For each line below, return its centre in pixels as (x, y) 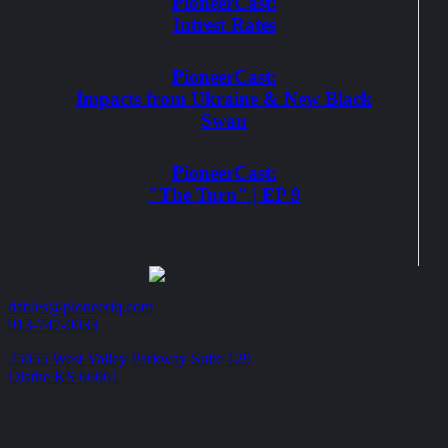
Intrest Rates (224, 24)
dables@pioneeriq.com (80, 306)
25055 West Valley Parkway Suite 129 (129, 358)
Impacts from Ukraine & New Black (224, 98)
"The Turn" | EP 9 (224, 194)
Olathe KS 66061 (63, 376)
